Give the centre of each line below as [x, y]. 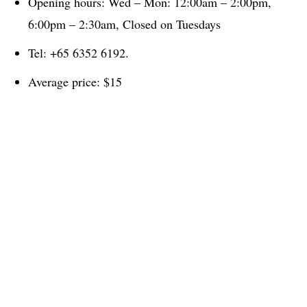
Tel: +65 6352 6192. [78, 52]
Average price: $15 [75, 81]
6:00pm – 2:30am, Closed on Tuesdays [124, 24]
